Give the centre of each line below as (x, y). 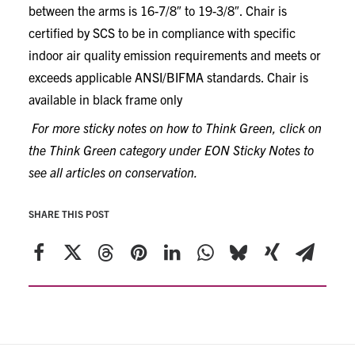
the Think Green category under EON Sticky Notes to (171, 150)
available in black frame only (105, 99)
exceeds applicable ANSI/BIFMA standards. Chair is (168, 77)
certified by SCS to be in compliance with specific (162, 32)
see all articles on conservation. (113, 172)
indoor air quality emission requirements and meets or (175, 55)
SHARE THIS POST (69, 214)
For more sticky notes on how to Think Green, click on (175, 128)
